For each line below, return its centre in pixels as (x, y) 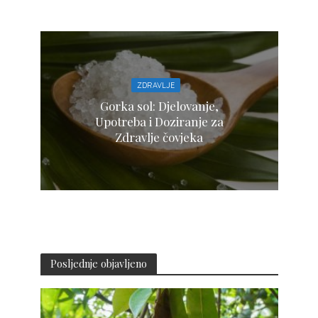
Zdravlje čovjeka (159, 137)
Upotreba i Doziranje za (159, 122)
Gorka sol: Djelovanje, (159, 106)
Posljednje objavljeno (98, 263)
